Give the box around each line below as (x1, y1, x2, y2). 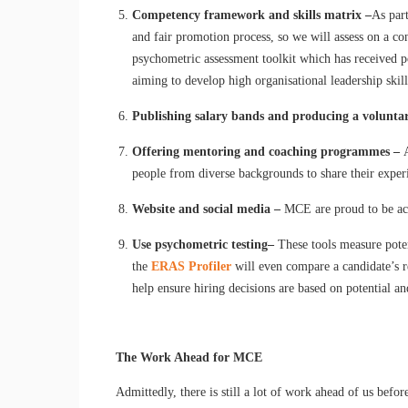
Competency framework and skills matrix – (132, 7, 372, 22)
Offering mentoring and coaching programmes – (132, 144, 404, 158)
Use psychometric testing (132, 237, 269, 251)
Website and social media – (132, 201, 285, 216)
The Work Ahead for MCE (116, 350, 262, 364)
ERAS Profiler (151, 259, 232, 273)
